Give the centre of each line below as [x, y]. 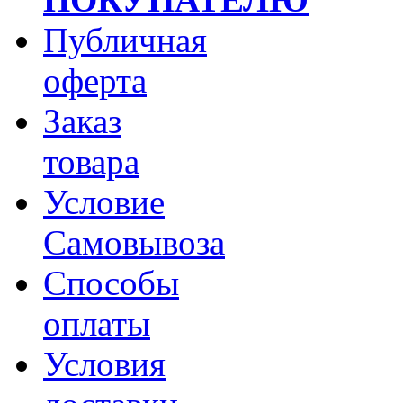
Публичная [125, 40]
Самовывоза [134, 242]
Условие [104, 201]
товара [91, 161]
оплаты [97, 323]
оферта [95, 80]
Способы [111, 282]
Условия [104, 363]
